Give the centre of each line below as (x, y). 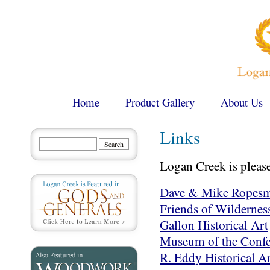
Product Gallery (160, 102)
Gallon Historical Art (214, 225)
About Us (241, 102)
